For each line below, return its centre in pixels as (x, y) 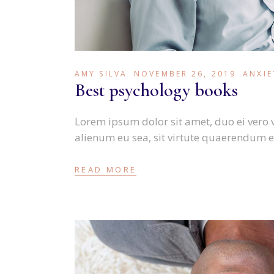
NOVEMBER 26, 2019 (185, 73)
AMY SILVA (101, 73)
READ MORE (106, 169)
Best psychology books (156, 90)
